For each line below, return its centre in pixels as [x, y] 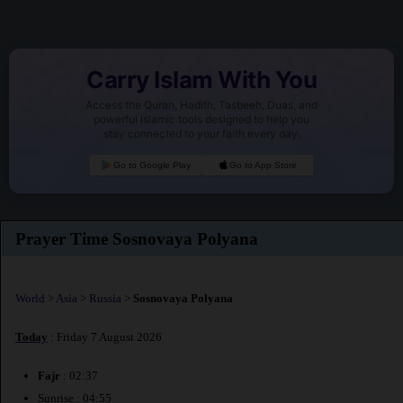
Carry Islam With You [201, 80]
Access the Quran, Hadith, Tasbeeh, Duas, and [201, 105]
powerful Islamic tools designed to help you [201, 120]
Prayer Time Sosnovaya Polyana [137, 239]
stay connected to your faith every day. [201, 134]
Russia [105, 298]
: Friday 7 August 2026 [105, 337]
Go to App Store [264, 166]
